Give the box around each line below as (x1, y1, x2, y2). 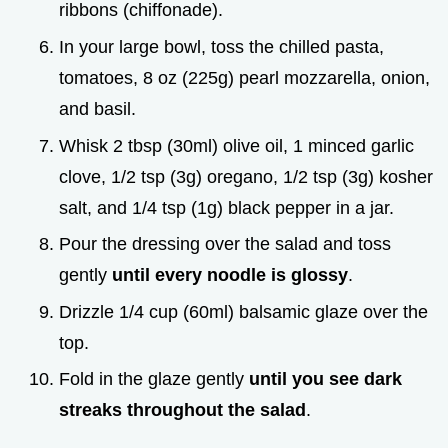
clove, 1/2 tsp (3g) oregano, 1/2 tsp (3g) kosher (59, 166, 433, 187)
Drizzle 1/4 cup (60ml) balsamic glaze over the (59, 301, 428, 322)
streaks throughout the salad (59, 400, 306, 421)
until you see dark (249, 369, 402, 390)
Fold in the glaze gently (59, 369, 249, 390)
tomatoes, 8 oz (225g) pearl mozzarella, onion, (59, 67, 430, 88)
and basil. (59, 98, 136, 119)
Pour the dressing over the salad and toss (59, 234, 391, 255)
